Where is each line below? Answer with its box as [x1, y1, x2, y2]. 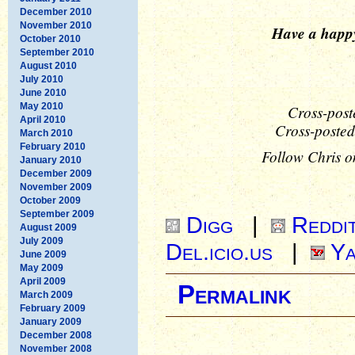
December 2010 [20, 6, 92, 17]
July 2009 [20, 235, 63, 246]
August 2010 [20, 59, 77, 71]
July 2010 [20, 73, 63, 85]
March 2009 [20, 288, 73, 300]
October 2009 [20, 194, 81, 206]
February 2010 [20, 140, 86, 152]
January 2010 [20, 154, 82, 166]
